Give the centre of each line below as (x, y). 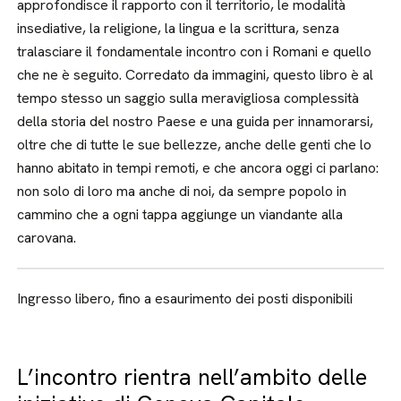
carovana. (47, 238)
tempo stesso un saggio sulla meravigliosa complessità (188, 98)
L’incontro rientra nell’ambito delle (192, 377)
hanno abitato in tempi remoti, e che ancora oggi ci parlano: (198, 168)
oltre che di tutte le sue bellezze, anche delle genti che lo (195, 145)
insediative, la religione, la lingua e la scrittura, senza (179, 28)
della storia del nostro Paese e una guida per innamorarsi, (196, 121)
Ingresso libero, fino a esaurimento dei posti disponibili (185, 299)
